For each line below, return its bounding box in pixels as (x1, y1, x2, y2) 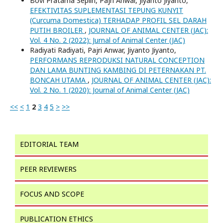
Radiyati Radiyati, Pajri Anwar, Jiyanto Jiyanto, (30, 45, 176, 55)
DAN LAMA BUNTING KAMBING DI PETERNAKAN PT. (30, 65, 206, 75)
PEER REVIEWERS (20, 164, 77, 174)
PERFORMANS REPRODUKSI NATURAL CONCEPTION (30, 55, 205, 65)
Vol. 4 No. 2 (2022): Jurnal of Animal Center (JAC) (30, 35, 185, 45)
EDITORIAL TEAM (20, 139, 79, 149)
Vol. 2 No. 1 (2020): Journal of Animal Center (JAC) (30, 85, 190, 95)
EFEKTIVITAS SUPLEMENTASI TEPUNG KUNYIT (30, 5, 183, 15)
